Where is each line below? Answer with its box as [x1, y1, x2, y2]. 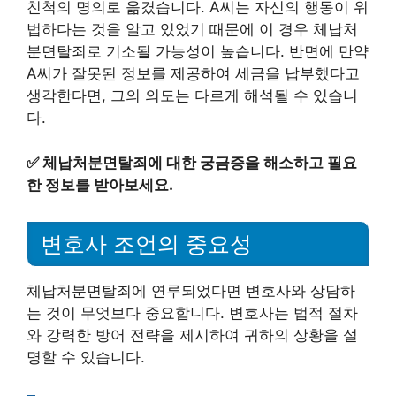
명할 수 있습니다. [27, 348, 145, 367]
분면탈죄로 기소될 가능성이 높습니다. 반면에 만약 [27, 42, 369, 60]
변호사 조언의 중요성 [41, 232, 252, 257]
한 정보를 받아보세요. [27, 175, 173, 194]
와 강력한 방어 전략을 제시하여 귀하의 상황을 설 [27, 326, 358, 345]
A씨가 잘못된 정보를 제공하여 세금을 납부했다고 [27, 65, 360, 82]
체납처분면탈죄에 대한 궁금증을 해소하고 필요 [42, 153, 357, 171]
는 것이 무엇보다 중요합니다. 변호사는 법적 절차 [27, 304, 358, 323]
